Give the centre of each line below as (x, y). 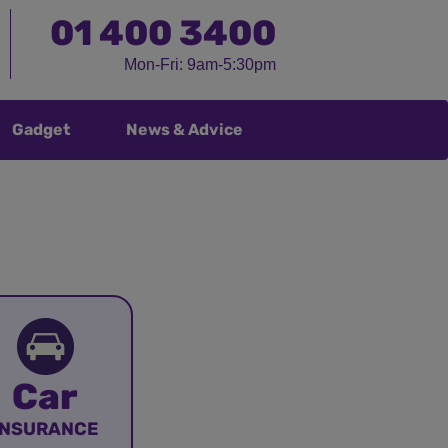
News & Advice (184, 129)
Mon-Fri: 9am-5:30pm (200, 64)
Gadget (41, 129)
